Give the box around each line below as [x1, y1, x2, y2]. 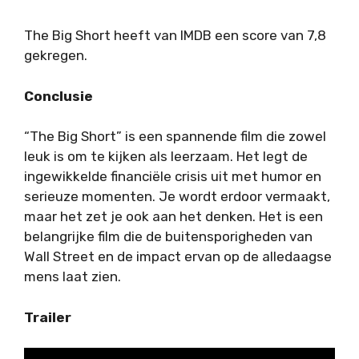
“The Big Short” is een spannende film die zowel [24, 128, 326, 145]
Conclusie [24, 87, 93, 104]
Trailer [24, 309, 71, 325]
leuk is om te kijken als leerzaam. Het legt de [24, 148, 308, 165]
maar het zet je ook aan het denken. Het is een [24, 208, 323, 225]
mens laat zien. [24, 268, 121, 285]
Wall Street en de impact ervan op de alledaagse [24, 248, 332, 265]
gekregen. [24, 47, 87, 64]
